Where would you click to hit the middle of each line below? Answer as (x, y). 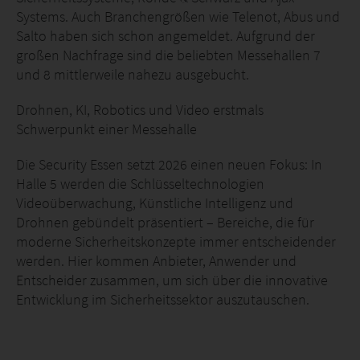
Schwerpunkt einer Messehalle (106, 129)
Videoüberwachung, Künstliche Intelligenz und (155, 203)
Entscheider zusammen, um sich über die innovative (172, 280)
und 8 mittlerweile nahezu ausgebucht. (133, 74)
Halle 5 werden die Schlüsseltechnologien (140, 184)
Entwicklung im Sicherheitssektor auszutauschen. (163, 299)
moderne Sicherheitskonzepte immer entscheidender (176, 241)
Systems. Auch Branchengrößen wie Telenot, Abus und (178, 16)
